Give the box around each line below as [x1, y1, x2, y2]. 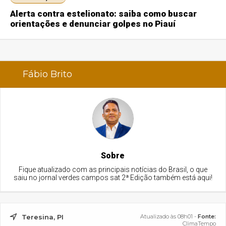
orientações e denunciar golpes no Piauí [10, 18, 176, 29]
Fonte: [197, 212, 216, 220]
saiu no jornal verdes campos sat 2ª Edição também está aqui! [13, 173, 212, 182]
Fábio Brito [22, 68, 72, 80]
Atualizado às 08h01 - [140, 212, 198, 220]
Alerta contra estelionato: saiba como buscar [10, 8, 197, 19]
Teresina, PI [22, 212, 64, 221]
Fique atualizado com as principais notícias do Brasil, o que [18, 165, 207, 174]
